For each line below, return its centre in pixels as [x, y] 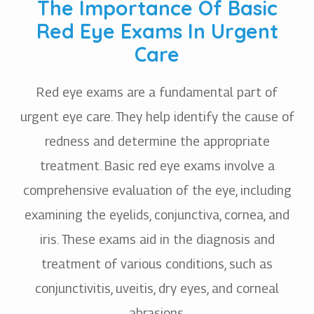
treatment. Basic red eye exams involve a [157, 165]
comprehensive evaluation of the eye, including [157, 190]
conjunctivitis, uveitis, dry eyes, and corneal [157, 288]
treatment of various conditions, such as [157, 264]
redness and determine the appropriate [157, 141]
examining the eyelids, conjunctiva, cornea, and [157, 214]
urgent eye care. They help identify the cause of [157, 116]
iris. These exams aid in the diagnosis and [157, 239]
